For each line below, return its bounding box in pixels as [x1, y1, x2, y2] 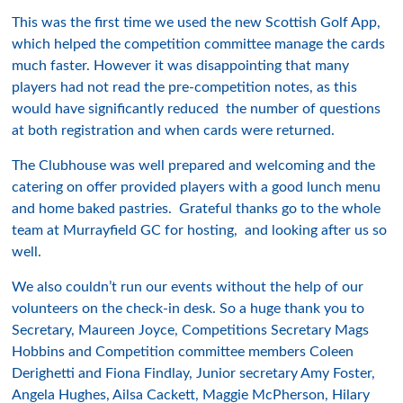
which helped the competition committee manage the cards [12, 37, 386, 51]
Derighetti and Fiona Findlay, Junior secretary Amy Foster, [12, 366, 380, 381]
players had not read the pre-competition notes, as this [12, 80, 358, 94]
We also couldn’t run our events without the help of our [12, 280, 364, 294]
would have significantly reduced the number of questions [12, 102, 381, 116]
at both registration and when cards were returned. [12, 123, 336, 138]
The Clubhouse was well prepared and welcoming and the [12, 158, 376, 173]
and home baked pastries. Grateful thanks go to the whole [12, 201, 381, 216]
